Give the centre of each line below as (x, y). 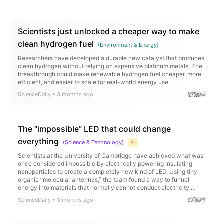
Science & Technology (93, 142)
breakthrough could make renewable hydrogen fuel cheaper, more (110, 74)
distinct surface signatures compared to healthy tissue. (94, 8)
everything (38, 141)
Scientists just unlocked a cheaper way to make (109, 31)
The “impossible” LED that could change (94, 129)
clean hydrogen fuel (56, 44)
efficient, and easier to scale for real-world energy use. (94, 82)
